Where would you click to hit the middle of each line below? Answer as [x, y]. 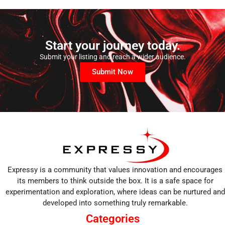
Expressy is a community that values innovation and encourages [115, 170]
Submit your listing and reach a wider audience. [113, 57]
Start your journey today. [113, 45]
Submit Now [113, 72]
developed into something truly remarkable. [115, 203]
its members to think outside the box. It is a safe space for [115, 181]
